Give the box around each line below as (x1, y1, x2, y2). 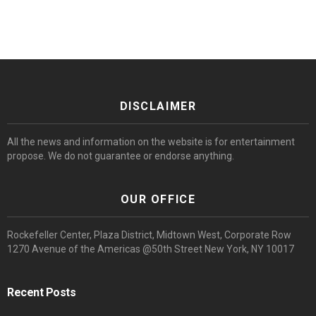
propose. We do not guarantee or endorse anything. (7, 150, 234, 162)
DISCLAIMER (119, 99, 197, 113)
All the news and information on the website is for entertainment (7, 135, 295, 147)
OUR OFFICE (120, 192, 196, 206)
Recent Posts (7, 285, 76, 299)
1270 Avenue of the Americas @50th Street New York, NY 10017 (7, 243, 294, 255)
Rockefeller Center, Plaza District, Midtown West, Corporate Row (7, 229, 291, 241)
